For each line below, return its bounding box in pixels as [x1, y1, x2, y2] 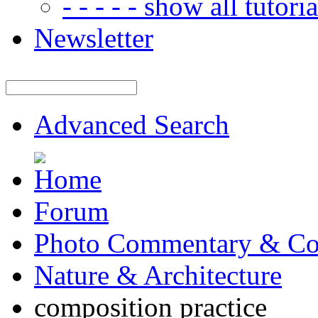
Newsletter [34, 23, 153, 53]
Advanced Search [34, 109, 229, 140]
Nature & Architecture [34, 260, 282, 290]
